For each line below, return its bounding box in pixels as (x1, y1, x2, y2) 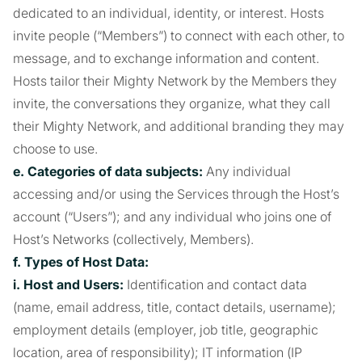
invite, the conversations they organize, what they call (13, 95, 330, 112)
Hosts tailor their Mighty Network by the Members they (13, 73, 337, 89)
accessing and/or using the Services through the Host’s (13, 186, 339, 202)
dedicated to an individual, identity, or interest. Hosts (13, 5, 324, 21)
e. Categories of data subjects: (13, 163, 203, 179)
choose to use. (13, 141, 98, 157)
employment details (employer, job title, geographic (13, 322, 318, 338)
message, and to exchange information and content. (13, 50, 319, 66)
